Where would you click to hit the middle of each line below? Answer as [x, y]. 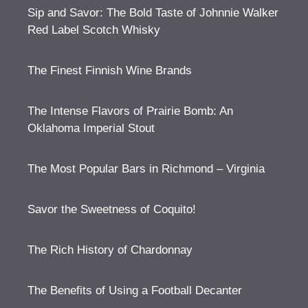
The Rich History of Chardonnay [110, 250]
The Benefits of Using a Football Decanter [135, 291]
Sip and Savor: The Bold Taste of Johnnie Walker [153, 13]
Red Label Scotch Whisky [94, 30]
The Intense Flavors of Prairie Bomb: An [130, 111]
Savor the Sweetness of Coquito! [112, 210]
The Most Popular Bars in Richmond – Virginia [146, 169]
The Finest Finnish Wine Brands [110, 71]
